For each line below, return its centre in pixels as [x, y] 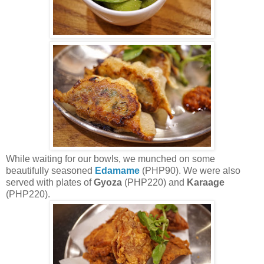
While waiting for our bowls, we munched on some [110, 159]
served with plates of [50, 182]
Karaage [206, 182]
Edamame [117, 170]
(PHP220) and [154, 182]
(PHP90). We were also [190, 170]
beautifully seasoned [50, 170]
